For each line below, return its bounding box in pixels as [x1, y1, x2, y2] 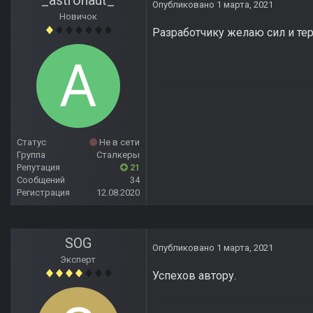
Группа [17, 150, 45, 161]
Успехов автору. [152, 269, 239, 283]
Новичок [59, 11, 97, 22]
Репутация [17, 162, 60, 173]
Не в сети [97, 137, 140, 148]
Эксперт [60, 254, 96, 265]
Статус [17, 137, 46, 148]
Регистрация [17, 187, 70, 198]
